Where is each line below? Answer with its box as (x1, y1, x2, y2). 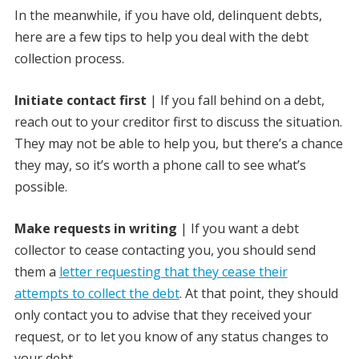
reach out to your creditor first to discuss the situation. (14, 113, 342, 131)
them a (14, 263, 59, 280)
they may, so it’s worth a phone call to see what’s (14, 156, 306, 174)
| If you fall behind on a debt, (146, 91, 325, 109)
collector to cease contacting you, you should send (14, 241, 316, 259)
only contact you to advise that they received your (14, 306, 312, 324)
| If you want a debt (176, 220, 299, 237)
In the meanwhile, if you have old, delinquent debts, (14, 6, 322, 24)
